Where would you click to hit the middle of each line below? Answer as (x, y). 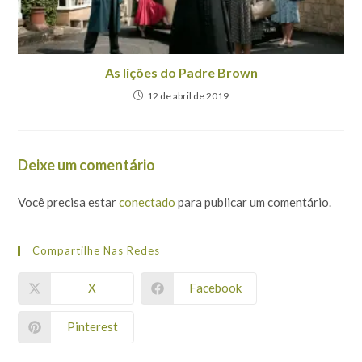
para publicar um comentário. (254, 202)
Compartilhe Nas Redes (97, 250)
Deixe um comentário (87, 164)
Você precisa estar (69, 202)
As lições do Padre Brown (181, 72)
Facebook (215, 288)
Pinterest (92, 327)
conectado (147, 202)
